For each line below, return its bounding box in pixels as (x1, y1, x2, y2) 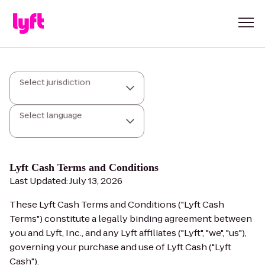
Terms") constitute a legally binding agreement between (9, 212, 252, 225)
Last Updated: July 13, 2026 (9, 174, 122, 187)
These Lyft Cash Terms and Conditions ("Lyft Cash (9, 198, 224, 211)
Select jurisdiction (20, 76, 91, 88)
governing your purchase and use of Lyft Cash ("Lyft (9, 241, 231, 253)
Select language (20, 109, 82, 121)
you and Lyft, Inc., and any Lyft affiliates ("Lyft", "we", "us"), (9, 227, 247, 239)
